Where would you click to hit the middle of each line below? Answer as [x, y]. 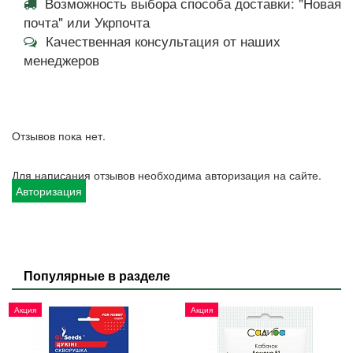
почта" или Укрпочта [87, 21]
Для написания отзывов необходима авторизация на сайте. [167, 175]
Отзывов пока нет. [59, 135]
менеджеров [63, 59]
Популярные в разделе [97, 275]
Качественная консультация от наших [161, 40]
